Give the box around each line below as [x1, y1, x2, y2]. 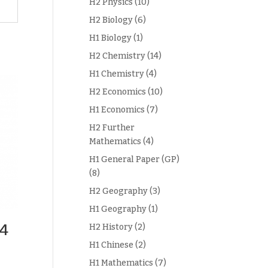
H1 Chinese [89, 240, 134, 250]
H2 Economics [89, 87, 147, 97]
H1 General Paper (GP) [89, 154, 180, 165]
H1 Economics [89, 105, 145, 115]
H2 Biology [89, 15, 133, 25]
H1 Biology [89, 33, 132, 43]
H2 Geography [89, 186, 148, 196]
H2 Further [89, 123, 135, 133]
